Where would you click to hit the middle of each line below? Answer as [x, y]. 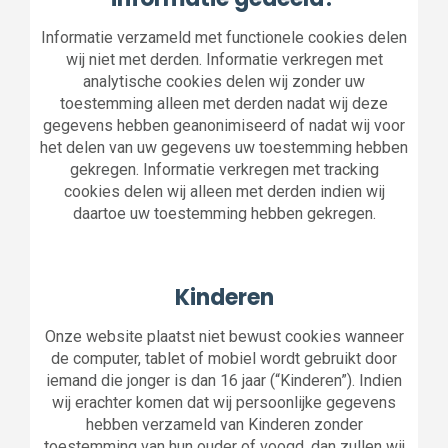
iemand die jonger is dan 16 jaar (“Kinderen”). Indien [224, 380]
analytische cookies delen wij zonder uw [224, 81]
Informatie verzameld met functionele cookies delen [224, 37]
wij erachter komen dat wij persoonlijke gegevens [224, 402]
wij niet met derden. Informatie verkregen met [224, 59]
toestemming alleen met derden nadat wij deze [224, 103]
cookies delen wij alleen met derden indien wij [224, 191]
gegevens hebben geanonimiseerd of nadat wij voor [224, 125]
